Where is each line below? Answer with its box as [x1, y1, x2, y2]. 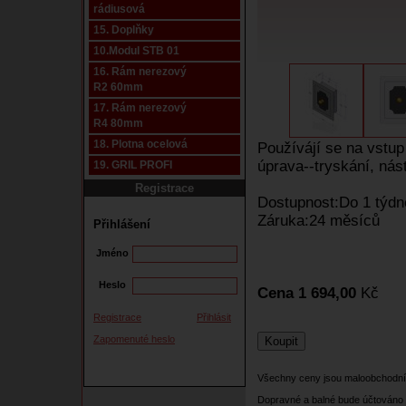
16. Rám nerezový [93, 65, 187, 78]
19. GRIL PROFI [93, 159, 172, 171]
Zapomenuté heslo [93, 333, 175, 344]
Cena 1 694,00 [257, 285, 356, 303]
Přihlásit [197, 311, 231, 323]
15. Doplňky [93, 24, 154, 36]
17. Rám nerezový [93, 101, 187, 114]
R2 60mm [93, 81, 143, 93]
